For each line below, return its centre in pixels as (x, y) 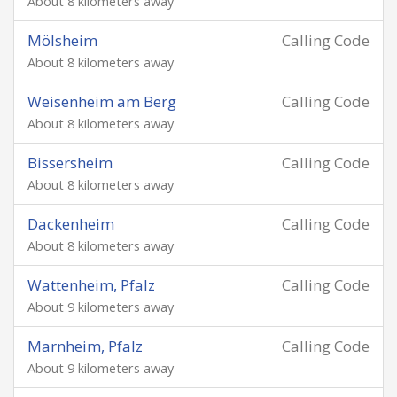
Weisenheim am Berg (102, 101)
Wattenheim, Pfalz (91, 285)
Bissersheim (70, 163)
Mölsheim (62, 40)
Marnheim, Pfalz (85, 346)
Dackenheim (71, 224)
